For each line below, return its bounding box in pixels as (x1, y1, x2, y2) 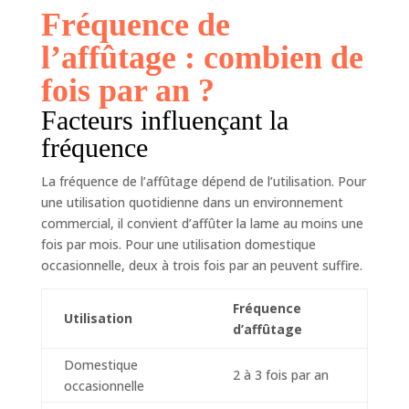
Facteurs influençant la (40, 105, 288, 136)
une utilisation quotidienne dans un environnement (40, 194, 343, 212)
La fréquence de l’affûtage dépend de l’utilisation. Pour (40, 173, 366, 191)
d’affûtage (232, 320, 302, 339)
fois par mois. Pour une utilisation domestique (40, 236, 316, 254)
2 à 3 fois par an (232, 366, 329, 384)
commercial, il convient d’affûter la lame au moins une (40, 215, 363, 233)
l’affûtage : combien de (40, 39, 363, 77)
